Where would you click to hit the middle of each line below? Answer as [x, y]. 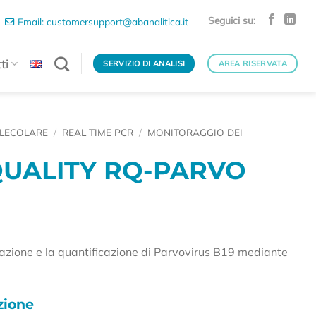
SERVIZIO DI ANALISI [144, 63]
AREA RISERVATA [253, 63]
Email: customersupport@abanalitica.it [102, 22]
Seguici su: [231, 20]
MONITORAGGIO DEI [195, 132]
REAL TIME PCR [98, 132]
